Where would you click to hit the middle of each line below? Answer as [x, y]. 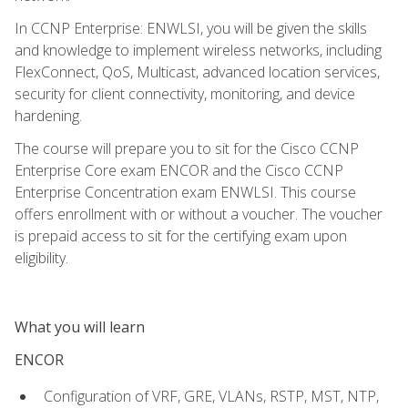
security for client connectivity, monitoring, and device [185, 93]
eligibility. [41, 257]
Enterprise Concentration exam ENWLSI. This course [185, 192]
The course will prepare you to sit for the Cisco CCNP [187, 148]
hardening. [48, 115]
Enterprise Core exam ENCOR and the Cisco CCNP [179, 170]
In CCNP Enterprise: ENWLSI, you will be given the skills [191, 28]
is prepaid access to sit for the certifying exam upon [181, 235]
